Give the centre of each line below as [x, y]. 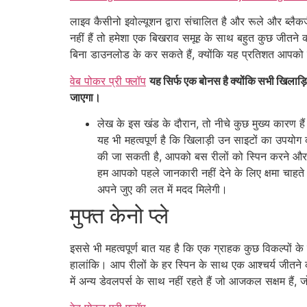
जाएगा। [85, 97]
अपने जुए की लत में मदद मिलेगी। [162, 189]
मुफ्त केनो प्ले [119, 216]
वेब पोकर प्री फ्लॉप [108, 81]
